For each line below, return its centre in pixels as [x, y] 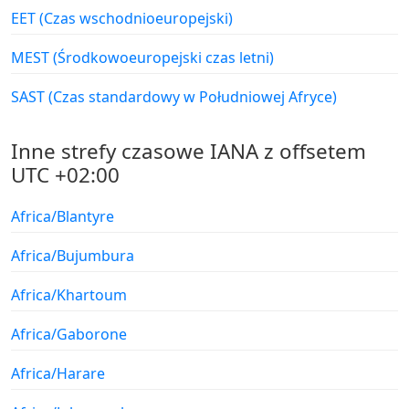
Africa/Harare [58, 374]
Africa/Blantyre [63, 217]
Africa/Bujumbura [73, 256]
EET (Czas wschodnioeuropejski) [122, 19]
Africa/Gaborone [69, 335]
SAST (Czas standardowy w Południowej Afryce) [174, 97]
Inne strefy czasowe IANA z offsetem [189, 152]
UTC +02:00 [65, 175]
